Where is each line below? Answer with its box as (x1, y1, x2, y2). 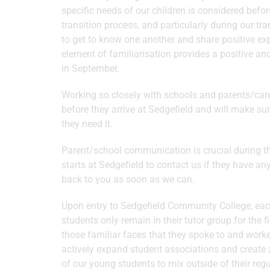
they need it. (61, 118, 113, 130)
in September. (61, 63, 119, 74)
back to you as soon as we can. (61, 174, 195, 185)
